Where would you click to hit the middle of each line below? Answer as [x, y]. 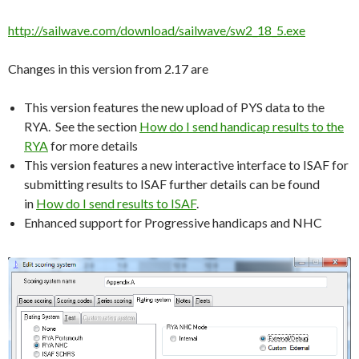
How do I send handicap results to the [242, 126]
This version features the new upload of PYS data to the [174, 107]
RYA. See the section [82, 126]
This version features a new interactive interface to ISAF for [186, 164]
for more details [93, 145]
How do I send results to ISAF [116, 203]
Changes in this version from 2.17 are [108, 68]
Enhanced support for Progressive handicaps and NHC [173, 222]
